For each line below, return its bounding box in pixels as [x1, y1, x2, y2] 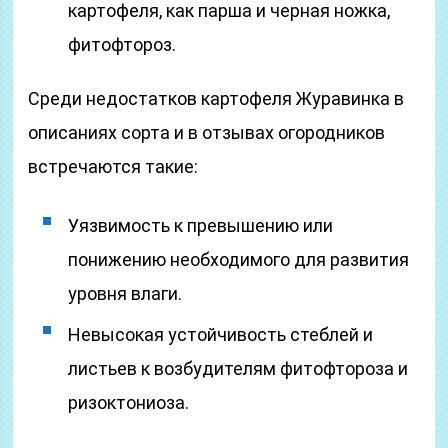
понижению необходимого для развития [68, 249, 410, 270]
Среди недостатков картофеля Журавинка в [28, 88, 405, 109]
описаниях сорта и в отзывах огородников [28, 122, 386, 143]
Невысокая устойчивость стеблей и [68, 324, 374, 345]
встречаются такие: [28, 156, 199, 177]
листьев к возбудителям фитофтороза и [68, 358, 409, 379]
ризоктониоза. [68, 392, 190, 413]
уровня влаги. [68, 283, 183, 304]
